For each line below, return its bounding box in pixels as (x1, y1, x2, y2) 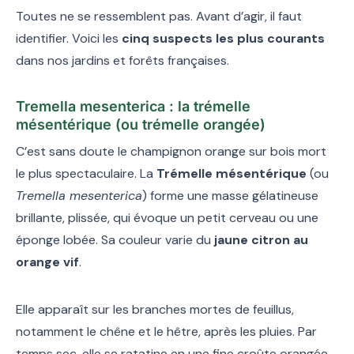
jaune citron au (214, 231, 308, 248)
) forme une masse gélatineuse (142, 186, 318, 204)
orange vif (16, 253, 79, 270)
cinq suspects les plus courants (122, 29, 325, 47)
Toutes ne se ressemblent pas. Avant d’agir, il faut (16, 7, 302, 24)
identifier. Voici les (16, 29, 122, 47)
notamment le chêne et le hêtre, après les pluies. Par (16, 322, 317, 340)
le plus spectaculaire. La (16, 164, 156, 182)
